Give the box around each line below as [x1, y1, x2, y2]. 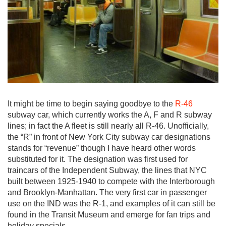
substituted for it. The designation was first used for [8, 155, 188, 164]
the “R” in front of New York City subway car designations [8, 133, 210, 142]
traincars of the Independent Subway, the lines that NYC [8, 166, 207, 175]
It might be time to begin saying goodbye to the [8, 99, 175, 108]
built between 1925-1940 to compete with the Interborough [8, 177, 215, 186]
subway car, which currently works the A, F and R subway [8, 110, 212, 120]
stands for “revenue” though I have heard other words [8, 144, 196, 153]
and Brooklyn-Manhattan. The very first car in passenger [8, 188, 207, 197]
